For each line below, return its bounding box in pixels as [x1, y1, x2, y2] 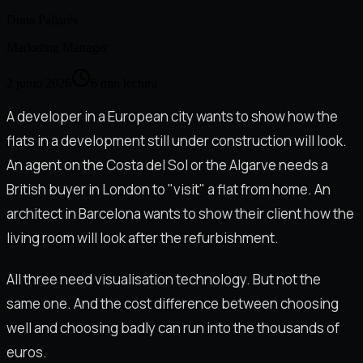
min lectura [100, 75, 157, 90]
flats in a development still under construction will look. [6, 130, 347, 150]
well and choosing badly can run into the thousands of [6, 318, 340, 338]
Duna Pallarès [6, 12, 78, 27]
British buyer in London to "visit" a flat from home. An [6, 179, 331, 199]
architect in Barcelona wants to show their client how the [6, 203, 354, 223]
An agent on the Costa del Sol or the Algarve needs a [6, 155, 328, 174]
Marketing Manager [6, 40, 108, 54]
